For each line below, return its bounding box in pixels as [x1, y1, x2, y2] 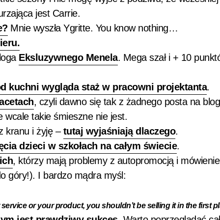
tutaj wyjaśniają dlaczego [63, 126, 175, 137]
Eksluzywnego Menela [19, 52, 118, 63]
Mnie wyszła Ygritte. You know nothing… [7, 23, 178, 33]
